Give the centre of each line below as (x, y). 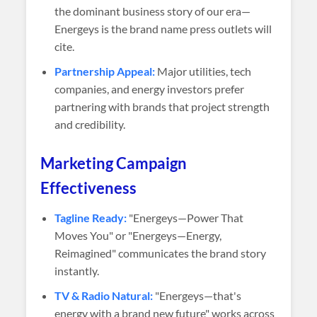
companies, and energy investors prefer (150, 89)
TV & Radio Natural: (104, 295)
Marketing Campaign (114, 163)
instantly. (77, 271)
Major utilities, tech (203, 71)
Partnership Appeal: (105, 71)
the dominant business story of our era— (153, 11)
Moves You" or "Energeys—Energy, (138, 235)
